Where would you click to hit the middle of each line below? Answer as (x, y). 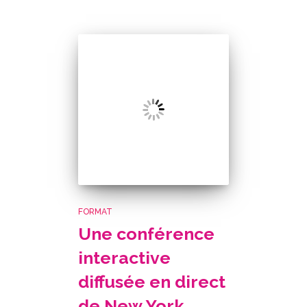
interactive (124, 258)
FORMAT (95, 212)
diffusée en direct (152, 282)
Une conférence (146, 234)
